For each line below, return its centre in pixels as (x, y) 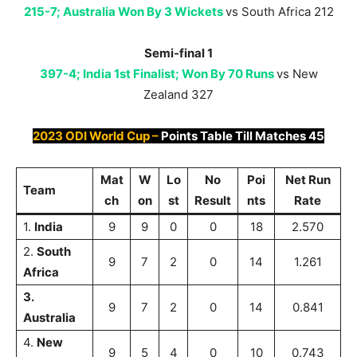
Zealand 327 (178, 95)
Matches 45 (290, 136)
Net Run (308, 180)
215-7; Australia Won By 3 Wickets (123, 12)
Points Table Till (208, 136)
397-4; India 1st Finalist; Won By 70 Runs (157, 74)
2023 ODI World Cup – (97, 136)
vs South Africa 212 (279, 12)
